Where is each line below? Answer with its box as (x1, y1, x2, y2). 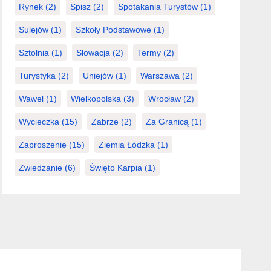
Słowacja (76, 47, 111, 57)
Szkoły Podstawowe (76, 24, 152, 34)
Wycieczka (19, 116, 60, 126)
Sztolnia (19, 47, 50, 57)
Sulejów (19, 24, 49, 34)
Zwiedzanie (19, 162, 63, 172)
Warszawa (140, 70, 180, 80)
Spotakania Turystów (118, 1, 198, 11)
